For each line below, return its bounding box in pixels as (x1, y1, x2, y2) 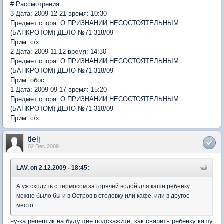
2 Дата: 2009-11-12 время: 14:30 (10, 47, 106, 55)
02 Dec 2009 (28, 143, 59, 149)
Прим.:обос (10, 76, 44, 84)
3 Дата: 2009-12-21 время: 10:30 (10, 9, 107, 17)
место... (16, 201, 38, 209)
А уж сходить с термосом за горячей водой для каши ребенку (16, 182, 190, 190)
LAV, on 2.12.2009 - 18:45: (16, 164, 89, 171)
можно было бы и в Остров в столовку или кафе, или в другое (16, 192, 190, 199)
